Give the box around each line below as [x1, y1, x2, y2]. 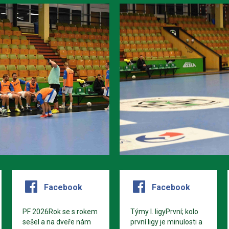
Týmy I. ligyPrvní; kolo [130, 207, 198, 216]
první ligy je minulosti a [130, 217, 202, 226]
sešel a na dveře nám [22, 217, 91, 226]
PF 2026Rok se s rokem [22, 207, 98, 216]
